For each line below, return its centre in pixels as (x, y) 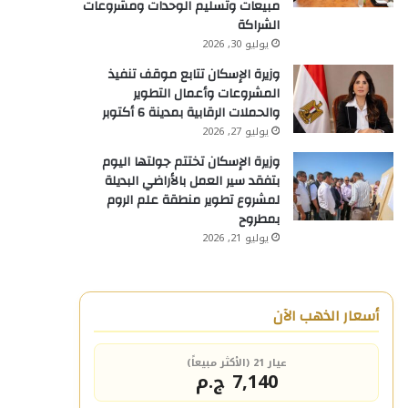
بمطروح (259, 219)
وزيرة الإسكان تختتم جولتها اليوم (191, 162)
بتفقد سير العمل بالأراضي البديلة (192, 181)
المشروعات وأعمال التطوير (206, 94)
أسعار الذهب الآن (326, 316)
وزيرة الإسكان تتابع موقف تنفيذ (194, 75)
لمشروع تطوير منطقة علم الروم (193, 200)
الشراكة (259, 25)
